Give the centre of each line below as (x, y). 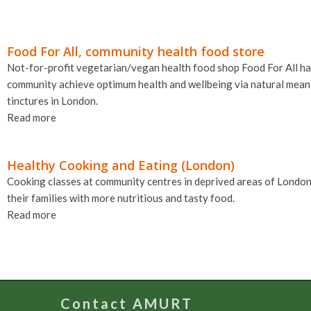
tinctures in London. (52, 101)
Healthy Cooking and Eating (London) (121, 166)
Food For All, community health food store (136, 52)
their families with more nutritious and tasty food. (121, 198)
